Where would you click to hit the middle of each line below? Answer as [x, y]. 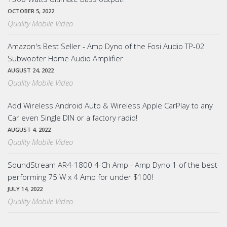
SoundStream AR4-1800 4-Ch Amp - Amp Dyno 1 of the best [112, 164]
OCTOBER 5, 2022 [31, 11]
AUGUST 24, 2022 [31, 70]
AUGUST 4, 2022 [29, 129]
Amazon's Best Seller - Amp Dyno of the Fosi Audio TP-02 [106, 46]
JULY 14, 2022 [25, 188]
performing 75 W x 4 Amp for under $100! [80, 177]
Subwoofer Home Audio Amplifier [65, 58]
